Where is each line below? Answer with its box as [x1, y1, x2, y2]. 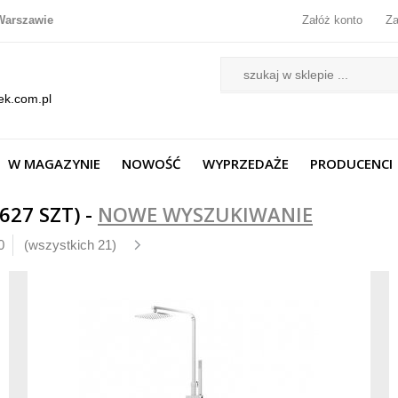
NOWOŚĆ [122, 155, 181, 173]
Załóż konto [302, 13, 362, 27]
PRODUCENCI [310, 155, 393, 173]
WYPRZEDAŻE [203, 155, 289, 173]
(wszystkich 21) [24, 237, 116, 253]
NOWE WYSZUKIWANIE [98, 201, 313, 228]
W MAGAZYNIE [8, 155, 100, 173]
